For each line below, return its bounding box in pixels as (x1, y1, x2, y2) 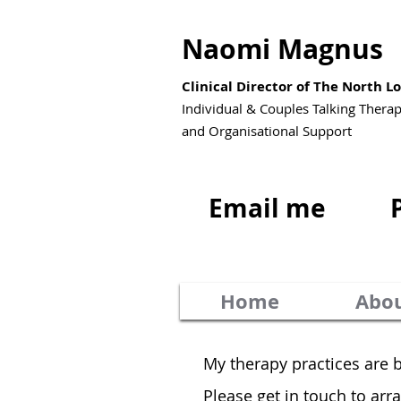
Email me (208, 190, 326, 226)
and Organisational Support (182, 122, 352, 140)
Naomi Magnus (182, 30, 383, 67)
